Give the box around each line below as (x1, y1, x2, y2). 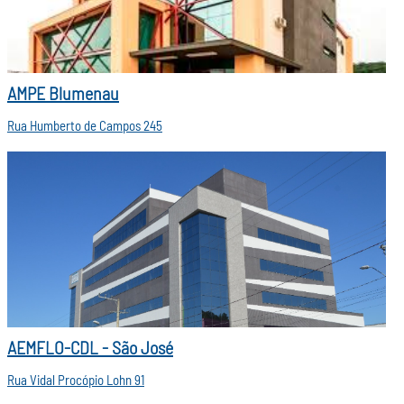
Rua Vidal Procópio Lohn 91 (7, 374, 144, 388)
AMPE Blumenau (7, 86, 119, 104)
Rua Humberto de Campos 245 (7, 120, 162, 133)
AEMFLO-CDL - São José (7, 340, 173, 358)
